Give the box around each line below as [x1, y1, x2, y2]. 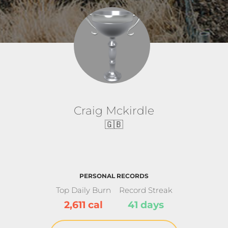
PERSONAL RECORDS [79, 172, 149, 180]
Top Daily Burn [55, 185, 111, 195]
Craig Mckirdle [74, 103, 154, 118]
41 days [127, 198, 164, 211]
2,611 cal [64, 198, 103, 211]
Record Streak [119, 185, 173, 195]
